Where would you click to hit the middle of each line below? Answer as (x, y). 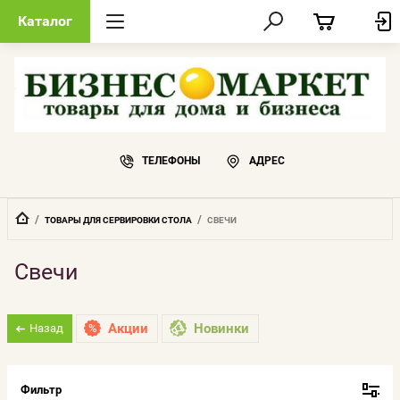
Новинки (221, 328)
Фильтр (41, 390)
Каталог (45, 21)
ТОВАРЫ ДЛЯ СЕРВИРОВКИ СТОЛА (118, 220)
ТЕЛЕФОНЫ (171, 160)
